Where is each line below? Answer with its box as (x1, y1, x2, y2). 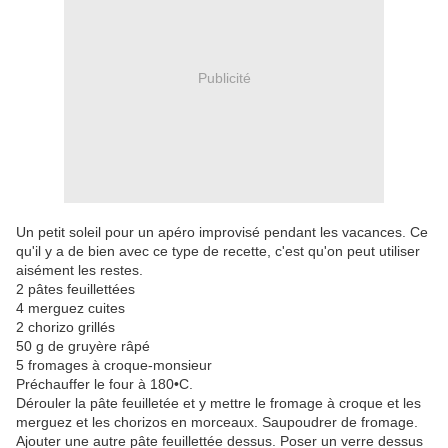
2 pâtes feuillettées (16, 281, 135, 298)
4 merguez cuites (16, 300, 125, 317)
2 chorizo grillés (16, 319, 115, 336)
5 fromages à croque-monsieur (16, 357, 212, 374)
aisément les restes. (16, 262, 143, 279)
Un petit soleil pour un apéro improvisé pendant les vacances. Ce (16, 224, 428, 241)
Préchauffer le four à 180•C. (16, 376, 193, 393)
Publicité (197, 69, 251, 86)
